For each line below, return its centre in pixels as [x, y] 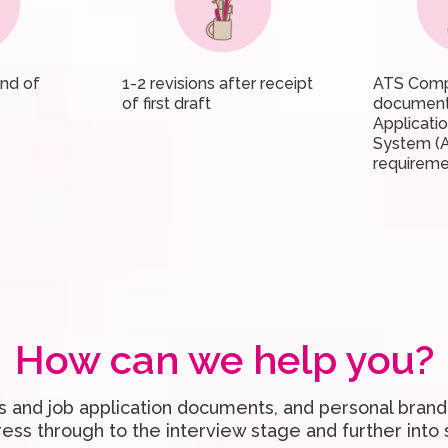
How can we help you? [224, 359]
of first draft [166, 103]
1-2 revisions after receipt [217, 83]
